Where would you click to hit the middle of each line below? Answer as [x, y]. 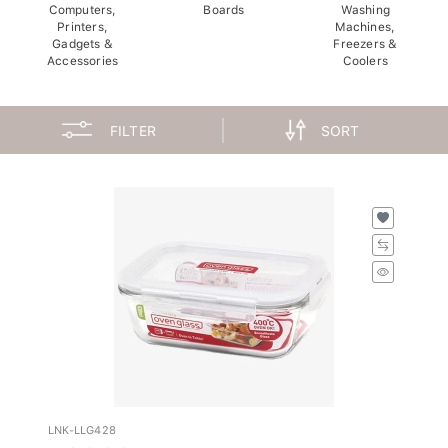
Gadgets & [83, 38]
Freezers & [365, 38]
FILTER [133, 125]
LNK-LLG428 [82, 425]
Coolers [365, 55]
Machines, [365, 21]
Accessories [83, 55]
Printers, [83, 21]
